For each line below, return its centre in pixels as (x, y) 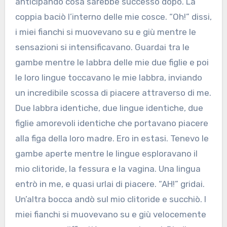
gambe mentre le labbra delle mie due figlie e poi (112, 63)
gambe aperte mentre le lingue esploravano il (106, 154)
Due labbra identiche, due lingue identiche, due (109, 108)
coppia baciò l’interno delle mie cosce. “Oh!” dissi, (113, 17)
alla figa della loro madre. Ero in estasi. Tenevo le (112, 139)
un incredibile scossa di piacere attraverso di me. (113, 93)
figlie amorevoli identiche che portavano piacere (111, 123)
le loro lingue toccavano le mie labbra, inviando (108, 78)
